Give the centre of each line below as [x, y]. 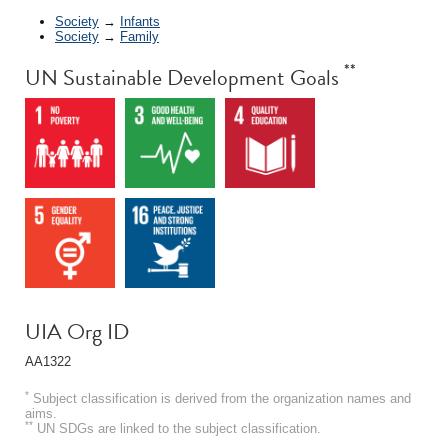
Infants [140, 21]
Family [139, 36]
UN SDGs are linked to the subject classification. [177, 428]
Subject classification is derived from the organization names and [220, 398]
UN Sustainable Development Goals [184, 77]
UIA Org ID [77, 331]
